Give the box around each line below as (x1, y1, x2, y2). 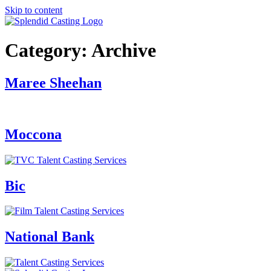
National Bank (5, 229, 94, 245)
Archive (91, 39, 156, 62)
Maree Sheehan (5, 74, 102, 91)
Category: (5, 39, 91, 62)
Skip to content (5, 5, 62, 15)
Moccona (5, 126, 62, 142)
